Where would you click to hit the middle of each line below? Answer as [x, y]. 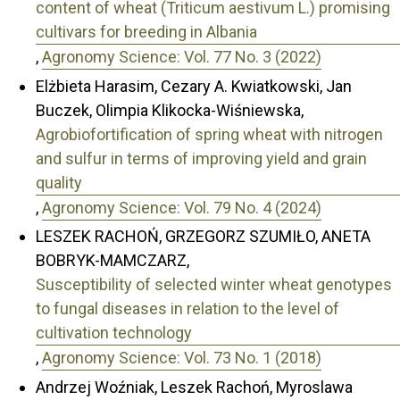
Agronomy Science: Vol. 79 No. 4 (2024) [182, 207]
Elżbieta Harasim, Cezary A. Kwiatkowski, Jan [194, 86]
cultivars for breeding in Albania [146, 32]
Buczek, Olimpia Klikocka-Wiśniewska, [170, 110]
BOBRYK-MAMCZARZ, [112, 261]
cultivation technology [114, 333]
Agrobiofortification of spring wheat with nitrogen [209, 134]
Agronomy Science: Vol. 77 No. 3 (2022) [182, 57]
